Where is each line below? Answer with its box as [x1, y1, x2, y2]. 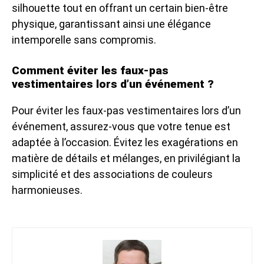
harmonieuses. [12, 183, 82, 196]
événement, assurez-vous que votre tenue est [12, 120, 230, 133]
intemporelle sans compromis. [12, 33, 156, 46]
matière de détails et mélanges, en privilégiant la [12, 151, 240, 164]
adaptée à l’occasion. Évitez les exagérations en [12, 136, 238, 148]
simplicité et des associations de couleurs [12, 167, 213, 180]
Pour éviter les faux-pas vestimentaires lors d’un [12, 104, 241, 117]
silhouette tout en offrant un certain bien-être [12, 1, 228, 14]
